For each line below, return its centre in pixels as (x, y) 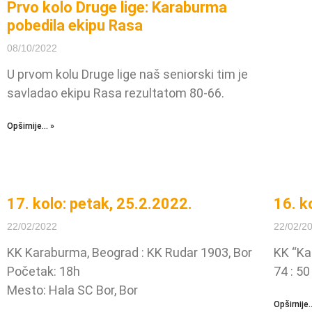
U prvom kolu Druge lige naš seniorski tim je (127, 75)
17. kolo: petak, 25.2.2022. (100, 204)
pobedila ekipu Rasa (75, 26)
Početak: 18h (44, 272)
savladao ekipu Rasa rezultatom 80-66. (116, 93)
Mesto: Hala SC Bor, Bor (72, 290)
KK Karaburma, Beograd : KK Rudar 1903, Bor (130, 253)
